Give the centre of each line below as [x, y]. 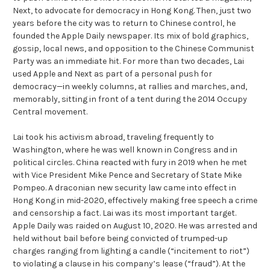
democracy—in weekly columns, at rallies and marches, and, [130, 86]
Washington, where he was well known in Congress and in [125, 149]
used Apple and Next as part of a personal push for [112, 74]
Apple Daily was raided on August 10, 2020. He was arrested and [135, 225]
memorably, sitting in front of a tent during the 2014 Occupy [130, 99]
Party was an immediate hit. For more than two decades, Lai [128, 61]
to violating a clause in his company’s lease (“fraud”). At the [129, 263]
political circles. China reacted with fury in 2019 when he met [130, 162]
